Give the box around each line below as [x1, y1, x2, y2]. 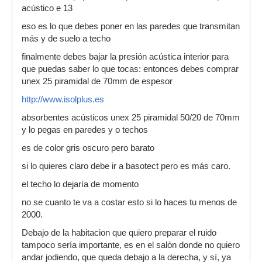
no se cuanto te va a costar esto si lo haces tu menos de [22, 198, 237, 207]
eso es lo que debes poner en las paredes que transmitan [22, 22, 240, 31]
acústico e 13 [22, 4, 73, 13]
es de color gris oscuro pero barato [22, 143, 154, 153]
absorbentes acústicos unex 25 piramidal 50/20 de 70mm [22, 113, 240, 122]
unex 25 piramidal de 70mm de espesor [22, 77, 173, 86]
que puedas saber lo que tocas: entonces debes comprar [22, 64, 239, 74]
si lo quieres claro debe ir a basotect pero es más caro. [22, 161, 230, 171]
